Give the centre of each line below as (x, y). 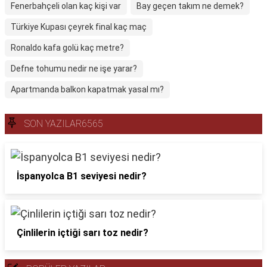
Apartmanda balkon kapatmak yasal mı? (87, 89)
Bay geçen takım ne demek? (190, 6)
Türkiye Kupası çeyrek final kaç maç (79, 27)
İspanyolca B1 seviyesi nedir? (82, 176)
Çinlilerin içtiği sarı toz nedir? (83, 233)
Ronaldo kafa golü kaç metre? (67, 48)
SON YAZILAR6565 (64, 124)
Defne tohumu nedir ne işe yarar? (74, 69)
